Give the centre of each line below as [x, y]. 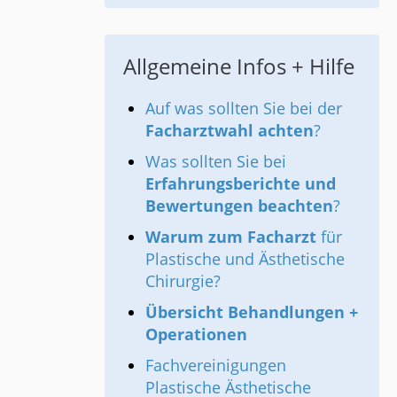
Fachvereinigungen [216, 365]
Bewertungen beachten [239, 205]
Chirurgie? [183, 280]
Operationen [196, 334]
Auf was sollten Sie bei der [244, 108]
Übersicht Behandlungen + [252, 311]
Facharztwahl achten [230, 130]
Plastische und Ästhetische [245, 258]
